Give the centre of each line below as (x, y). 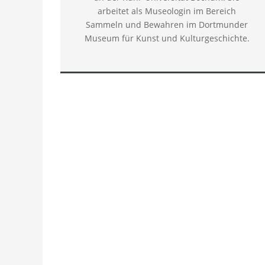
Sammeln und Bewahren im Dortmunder (167, 25)
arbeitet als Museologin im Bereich (167, 11)
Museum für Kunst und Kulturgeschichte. (167, 38)
